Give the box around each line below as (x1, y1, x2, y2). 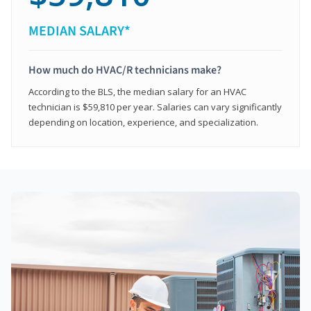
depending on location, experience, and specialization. (28, 115, 258, 128)
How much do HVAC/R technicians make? (28, 62, 221, 78)
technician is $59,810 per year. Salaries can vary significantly (28, 100, 282, 113)
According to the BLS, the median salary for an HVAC (28, 85, 246, 98)
